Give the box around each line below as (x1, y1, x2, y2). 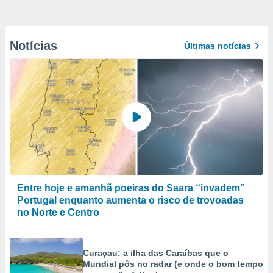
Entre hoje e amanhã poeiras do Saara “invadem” (17, 183, 245, 193)
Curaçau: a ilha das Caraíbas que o (83, 248, 229, 258)
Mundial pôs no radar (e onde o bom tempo (83, 259, 263, 269)
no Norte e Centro (17, 207, 99, 218)
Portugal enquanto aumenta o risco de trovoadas (17, 195, 244, 205)
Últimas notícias (184, 41, 251, 51)
